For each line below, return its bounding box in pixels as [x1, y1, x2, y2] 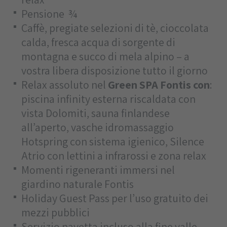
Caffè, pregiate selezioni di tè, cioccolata [21, 20, 209, 35]
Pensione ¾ [21, 6, 80, 21]
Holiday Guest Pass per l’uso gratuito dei [21, 191, 208, 205]
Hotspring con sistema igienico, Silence [21, 134, 204, 148]
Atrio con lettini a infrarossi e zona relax [21, 148, 206, 163]
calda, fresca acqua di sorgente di [21, 34, 175, 49]
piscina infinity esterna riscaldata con [21, 91, 196, 106]
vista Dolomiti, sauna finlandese [21, 105, 170, 120]
